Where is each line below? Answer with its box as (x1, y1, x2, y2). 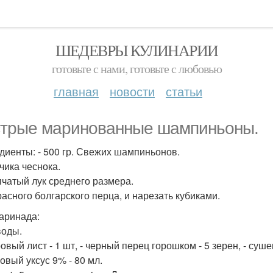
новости (110, 82, 155, 100)
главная (54, 82, 99, 100)
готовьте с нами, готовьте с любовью (51, 60, 222, 77)
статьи (166, 82, 202, 100)
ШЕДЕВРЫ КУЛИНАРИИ (55, 40, 218, 60)
